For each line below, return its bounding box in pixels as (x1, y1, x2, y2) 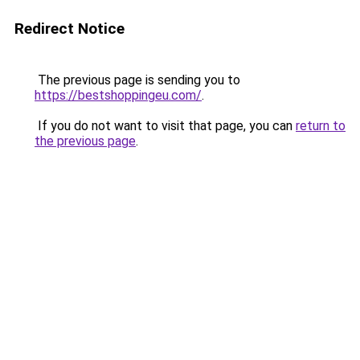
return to (296, 118, 346, 133)
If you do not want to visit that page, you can (35, 118, 296, 133)
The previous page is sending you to (35, 72, 240, 88)
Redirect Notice (14, 19, 125, 38)
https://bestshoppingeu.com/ (35, 88, 202, 103)
